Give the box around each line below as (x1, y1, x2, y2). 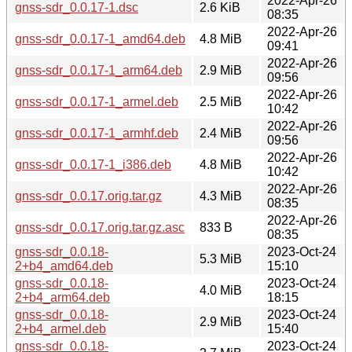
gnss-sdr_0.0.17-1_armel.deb (15, 94, 178, 108)
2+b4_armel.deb (15, 321, 106, 335)
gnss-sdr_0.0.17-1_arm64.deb (15, 63, 182, 77)
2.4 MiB (200, 126, 242, 140)
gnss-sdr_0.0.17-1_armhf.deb (15, 126, 178, 140)
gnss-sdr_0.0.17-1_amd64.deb (15, 31, 185, 46)
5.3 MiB (200, 251, 242, 266)
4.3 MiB (200, 189, 242, 203)
